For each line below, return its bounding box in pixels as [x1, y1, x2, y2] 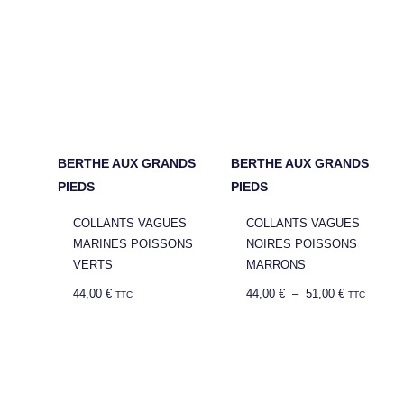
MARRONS [246, 258, 307, 272]
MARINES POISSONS [73, 237, 194, 252]
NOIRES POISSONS [246, 237, 358, 252]
